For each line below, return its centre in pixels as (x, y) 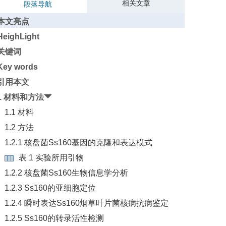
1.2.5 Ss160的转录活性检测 (54, 218)
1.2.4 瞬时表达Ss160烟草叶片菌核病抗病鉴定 (86, 203)
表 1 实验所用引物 (51, 158)
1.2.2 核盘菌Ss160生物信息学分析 (66, 173)
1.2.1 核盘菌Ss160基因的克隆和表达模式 (78, 143)
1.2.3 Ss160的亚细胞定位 (50, 188)
